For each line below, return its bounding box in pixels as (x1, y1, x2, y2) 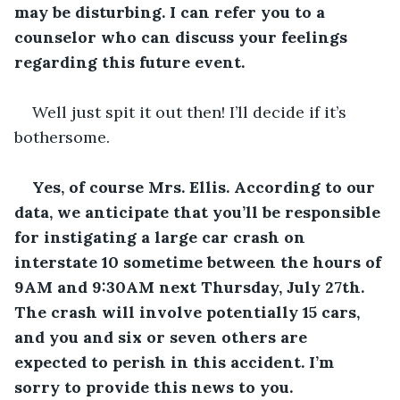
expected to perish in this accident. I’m (14, 351, 338, 372)
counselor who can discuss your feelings (14, 26, 352, 47)
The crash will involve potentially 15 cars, (14, 301, 364, 322)
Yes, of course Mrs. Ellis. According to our (32, 176, 379, 197)
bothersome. (14, 126, 110, 147)
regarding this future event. (14, 51, 245, 72)
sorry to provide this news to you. (14, 376, 293, 397)
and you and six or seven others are (14, 326, 312, 347)
